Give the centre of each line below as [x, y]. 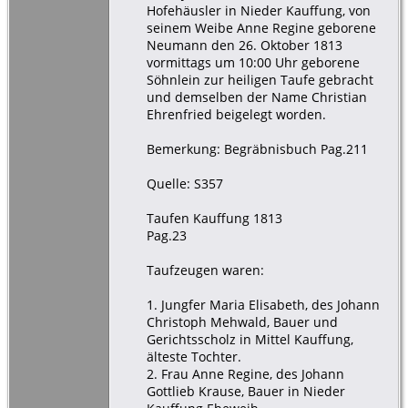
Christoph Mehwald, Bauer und [242, 321]
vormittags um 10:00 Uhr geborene [253, 62]
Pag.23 [166, 235]
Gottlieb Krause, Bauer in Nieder [245, 391]
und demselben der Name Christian [256, 97]
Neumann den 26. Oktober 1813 [244, 45]
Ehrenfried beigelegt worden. [236, 114]
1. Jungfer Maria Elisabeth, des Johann [263, 304]
